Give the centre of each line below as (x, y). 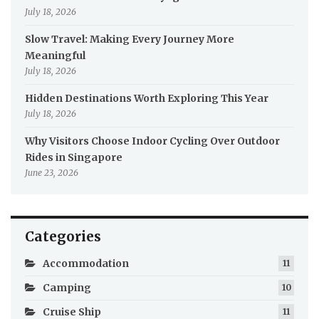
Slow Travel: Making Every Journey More (130, 40)
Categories (63, 237)
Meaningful (55, 56)
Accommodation (86, 264)
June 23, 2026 (52, 173)
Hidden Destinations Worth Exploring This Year (147, 99)
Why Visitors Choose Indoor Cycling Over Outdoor (152, 141)
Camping (67, 288)
